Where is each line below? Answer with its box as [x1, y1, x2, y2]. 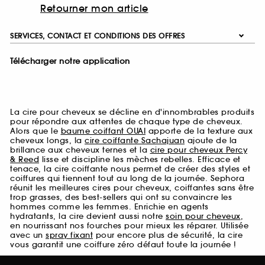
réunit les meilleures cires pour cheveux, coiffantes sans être [10, 183, 254, 193]
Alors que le [10, 126, 61, 137]
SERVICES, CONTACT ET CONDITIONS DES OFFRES [10, 31, 185, 40]
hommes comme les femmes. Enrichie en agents [10, 202, 209, 212]
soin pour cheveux [166, 211, 241, 222]
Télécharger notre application [10, 56, 130, 66]
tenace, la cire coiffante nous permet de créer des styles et [10, 164, 250, 174]
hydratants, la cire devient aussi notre [10, 211, 166, 222]
